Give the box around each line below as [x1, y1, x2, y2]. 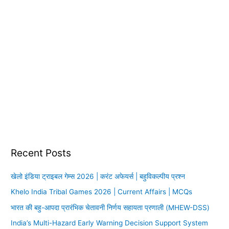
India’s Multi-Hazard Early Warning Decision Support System [11, 219, 209, 227]
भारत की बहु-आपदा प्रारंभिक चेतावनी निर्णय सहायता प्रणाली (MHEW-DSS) [11, 203, 210, 212]
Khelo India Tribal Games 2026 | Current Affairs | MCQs [11, 188, 193, 196]
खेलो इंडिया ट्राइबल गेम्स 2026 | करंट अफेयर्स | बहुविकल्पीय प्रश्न [11, 172, 186, 180]
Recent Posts [11, 146, 72, 159]
